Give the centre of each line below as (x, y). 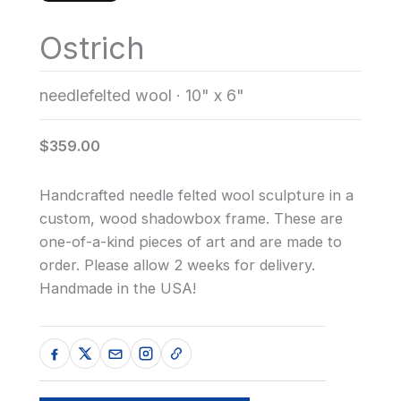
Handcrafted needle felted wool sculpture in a (196, 196)
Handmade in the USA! (118, 289)
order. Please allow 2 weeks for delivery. (177, 265)
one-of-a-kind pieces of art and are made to (191, 242)
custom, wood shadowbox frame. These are (191, 219)
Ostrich (92, 47)
